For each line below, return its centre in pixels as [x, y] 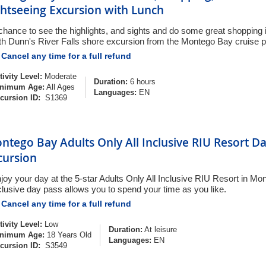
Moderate [61, 76]
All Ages [60, 87]
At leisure [160, 229]
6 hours [142, 82]
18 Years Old [68, 235]
